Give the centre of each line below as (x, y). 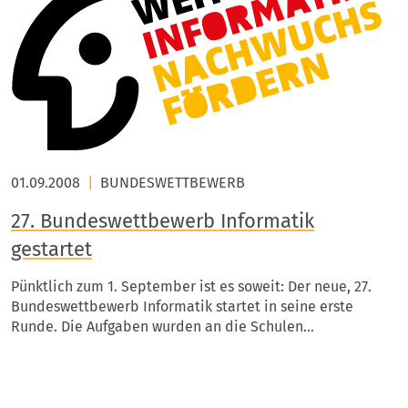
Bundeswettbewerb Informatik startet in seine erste (182, 306)
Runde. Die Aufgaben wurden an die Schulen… (163, 326)
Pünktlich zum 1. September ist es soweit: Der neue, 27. (191, 286)
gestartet (51, 249)
